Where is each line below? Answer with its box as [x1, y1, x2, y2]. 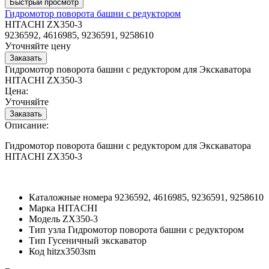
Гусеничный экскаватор [48, 235, 147, 246]
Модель [29, 213, 60, 224]
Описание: [5, 119, 49, 130]
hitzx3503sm [47, 246, 95, 256]
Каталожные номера [29, 192, 112, 202]
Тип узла [29, 224, 65, 235]
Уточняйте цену [5, 40, 71, 51]
